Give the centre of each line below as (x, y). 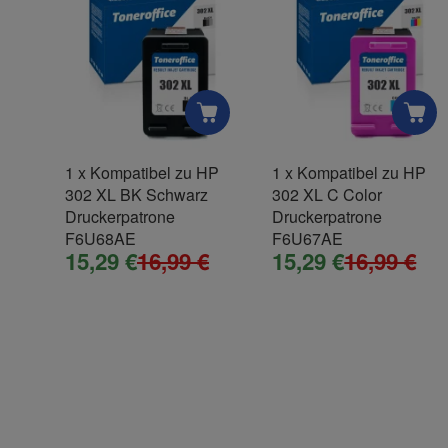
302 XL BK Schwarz (136, 195)
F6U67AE (308, 239)
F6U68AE (100, 239)
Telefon (105, 194)
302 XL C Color (327, 195)
